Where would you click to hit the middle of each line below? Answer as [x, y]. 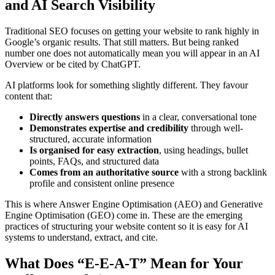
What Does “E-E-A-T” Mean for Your [124, 263]
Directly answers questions [85, 117]
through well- [216, 128]
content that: [29, 96]
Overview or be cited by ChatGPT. [73, 64]
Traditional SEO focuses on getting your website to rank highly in [132, 31]
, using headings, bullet [203, 150]
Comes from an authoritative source [104, 172]
